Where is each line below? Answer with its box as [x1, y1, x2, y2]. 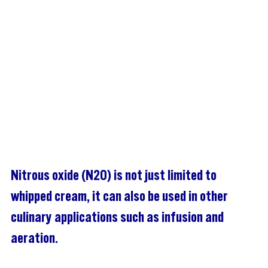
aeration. [11, 232, 58, 246]
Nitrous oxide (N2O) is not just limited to [11, 169, 219, 184]
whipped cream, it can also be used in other [11, 190, 230, 205]
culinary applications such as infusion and [11, 211, 226, 226]
